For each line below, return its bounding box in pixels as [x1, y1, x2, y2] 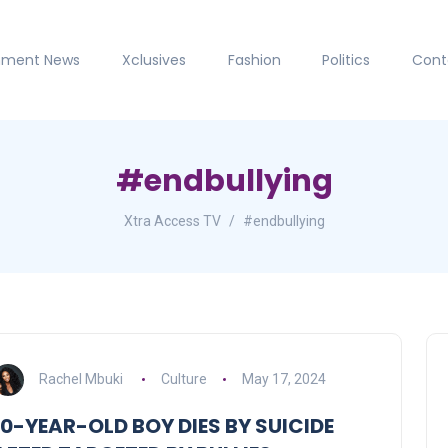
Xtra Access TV [123, 213, 221, 230]
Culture [160, 370, 207, 387]
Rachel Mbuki [39, 370, 123, 387]
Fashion [227, 49, 281, 70]
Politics [322, 49, 371, 70]
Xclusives [121, 49, 186, 70]
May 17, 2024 [241, 370, 326, 387]
